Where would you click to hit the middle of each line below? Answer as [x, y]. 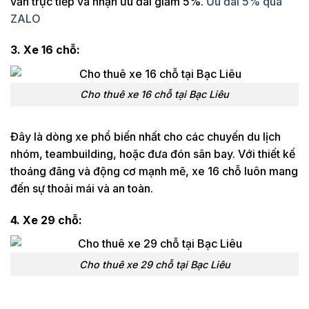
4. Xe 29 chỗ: [46, 220]
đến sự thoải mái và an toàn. [82, 189]
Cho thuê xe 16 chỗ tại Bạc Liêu [154, 94]
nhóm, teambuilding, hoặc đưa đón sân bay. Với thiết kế [153, 154]
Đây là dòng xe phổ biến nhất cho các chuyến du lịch [146, 137]
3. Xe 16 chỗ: [45, 50]
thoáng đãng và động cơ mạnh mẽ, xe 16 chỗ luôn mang [154, 171]
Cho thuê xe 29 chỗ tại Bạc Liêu [154, 264]
